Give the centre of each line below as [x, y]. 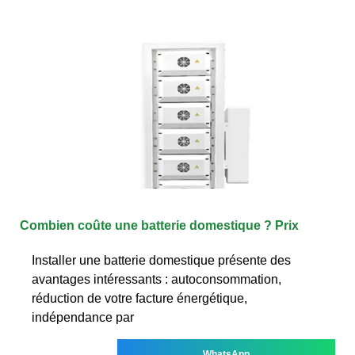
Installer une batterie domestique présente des [161, 260]
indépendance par [83, 317]
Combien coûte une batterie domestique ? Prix [159, 225]
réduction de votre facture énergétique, [139, 298]
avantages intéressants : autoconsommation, [157, 279]
